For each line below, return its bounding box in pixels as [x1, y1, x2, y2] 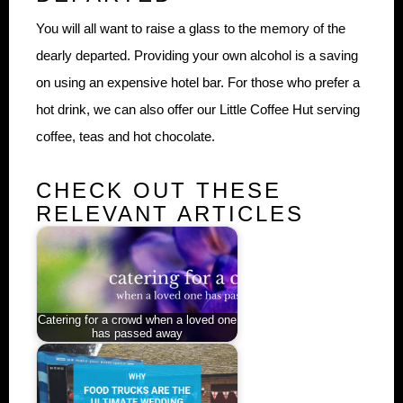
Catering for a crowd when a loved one [38, 314, 237, 327]
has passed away [92, 327, 183, 341]
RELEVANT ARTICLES [36, 201, 304, 227]
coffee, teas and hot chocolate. [36, 128, 215, 144]
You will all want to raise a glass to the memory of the [36, 20, 345, 36]
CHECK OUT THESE [36, 178, 282, 203]
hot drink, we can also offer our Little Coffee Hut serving [36, 101, 360, 117]
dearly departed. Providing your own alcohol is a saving [36, 47, 358, 63]
